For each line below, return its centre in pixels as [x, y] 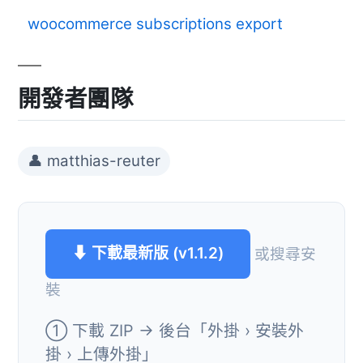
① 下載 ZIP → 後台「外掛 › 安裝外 [175, 330]
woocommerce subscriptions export [155, 24]
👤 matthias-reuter [94, 160]
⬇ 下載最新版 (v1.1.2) [148, 254]
